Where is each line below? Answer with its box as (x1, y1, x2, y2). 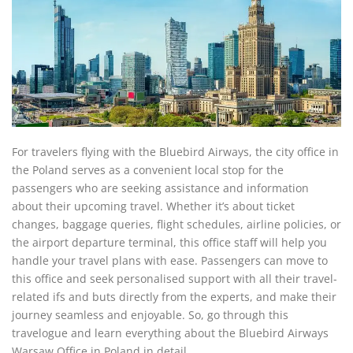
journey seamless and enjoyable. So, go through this (12, 307, 288, 322)
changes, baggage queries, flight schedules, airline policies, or (12, 217, 341, 232)
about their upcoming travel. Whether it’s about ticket (12, 199, 295, 214)
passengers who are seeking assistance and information (12, 180, 309, 195)
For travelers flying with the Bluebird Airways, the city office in (12, 144, 339, 159)
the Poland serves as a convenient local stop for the (12, 162, 284, 177)
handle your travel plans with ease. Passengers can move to (12, 253, 328, 268)
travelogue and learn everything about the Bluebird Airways (12, 325, 329, 340)
